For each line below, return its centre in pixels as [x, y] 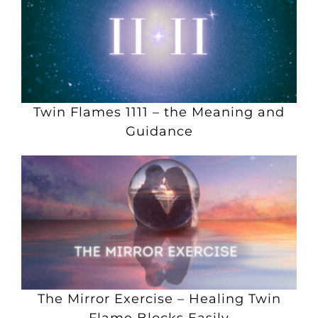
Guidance [159, 131]
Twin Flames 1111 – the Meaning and [159, 112]
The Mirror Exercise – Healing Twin [159, 299]
